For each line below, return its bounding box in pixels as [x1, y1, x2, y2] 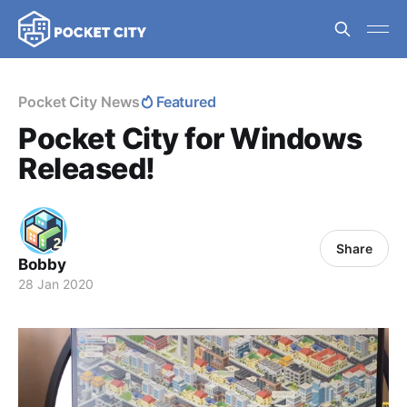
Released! [18, 151, 155, 186]
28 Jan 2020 [18, 276, 94, 292]
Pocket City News [18, 93, 140, 111]
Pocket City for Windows [18, 121, 362, 156]
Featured [155, 93, 217, 111]
